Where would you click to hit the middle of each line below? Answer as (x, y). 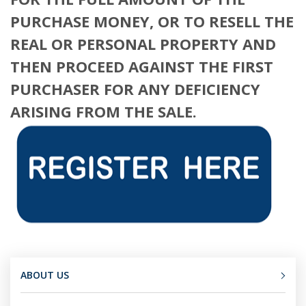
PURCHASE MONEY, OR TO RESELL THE (152, 21)
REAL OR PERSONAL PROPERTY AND (143, 44)
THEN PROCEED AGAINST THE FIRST (142, 66)
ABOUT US (45, 275)
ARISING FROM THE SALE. (103, 111)
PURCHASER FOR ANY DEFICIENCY (135, 89)
